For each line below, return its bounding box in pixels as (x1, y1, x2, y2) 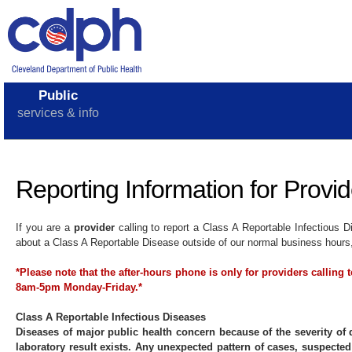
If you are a (16, 222, 74, 233)
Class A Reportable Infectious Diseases (16, 311, 206, 323)
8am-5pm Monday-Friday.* (16, 281, 142, 293)
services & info (17, 106, 99, 119)
